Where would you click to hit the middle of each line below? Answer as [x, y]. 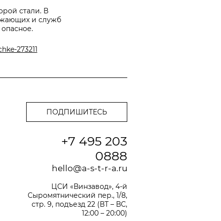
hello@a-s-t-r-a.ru [90, 168]
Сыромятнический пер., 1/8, [77, 195]
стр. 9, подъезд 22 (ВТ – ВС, [79, 204]
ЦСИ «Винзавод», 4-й [89, 186]
